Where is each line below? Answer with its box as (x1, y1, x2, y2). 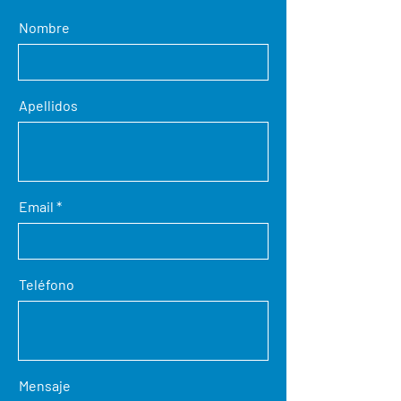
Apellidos (19, 97, 78, 114)
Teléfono (19, 276, 74, 293)
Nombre (19, 19, 70, 36)
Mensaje (19, 377, 71, 394)
